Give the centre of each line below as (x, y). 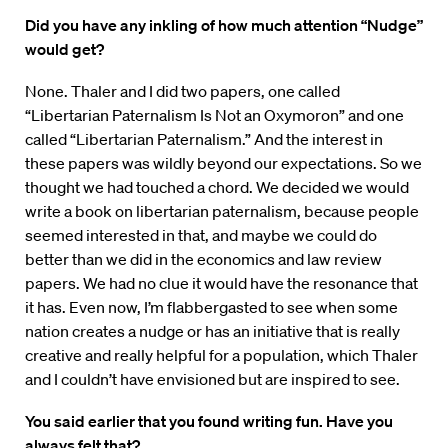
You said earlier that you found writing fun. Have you (209, 421)
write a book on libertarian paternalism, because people (222, 211)
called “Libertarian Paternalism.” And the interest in (204, 139)
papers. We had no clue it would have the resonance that (221, 283)
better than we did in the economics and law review (203, 259)
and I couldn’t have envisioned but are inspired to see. (212, 379)
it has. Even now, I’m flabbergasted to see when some (211, 307)
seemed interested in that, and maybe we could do (201, 235)
